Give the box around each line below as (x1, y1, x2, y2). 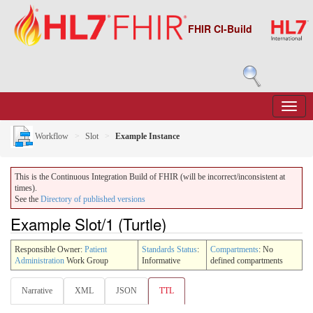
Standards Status (142, 244, 197, 254)
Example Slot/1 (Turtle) (10, 212, 166, 235)
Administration (15, 255, 64, 265)
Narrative (22, 285, 52, 296)
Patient (85, 244, 107, 254)
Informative (142, 255, 180, 265)
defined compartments (210, 255, 283, 265)
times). (15, 183, 37, 193)
